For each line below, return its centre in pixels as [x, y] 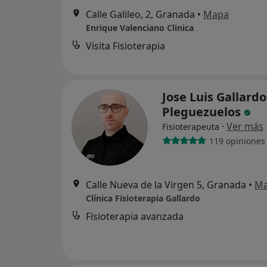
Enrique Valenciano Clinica [140, 28]
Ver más [245, 126]
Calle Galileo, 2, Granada [140, 15]
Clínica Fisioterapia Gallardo [143, 198]
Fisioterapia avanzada [135, 216]
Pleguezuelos [203, 112]
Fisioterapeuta [191, 127]
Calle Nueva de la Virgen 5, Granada [166, 185]
